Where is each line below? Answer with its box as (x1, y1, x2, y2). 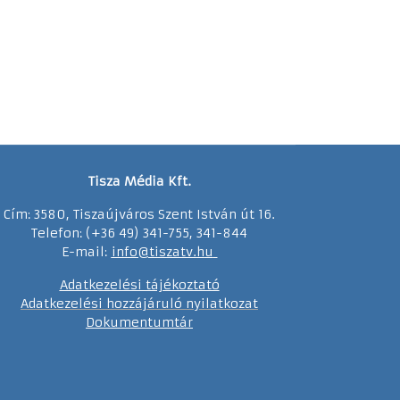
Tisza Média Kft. (87, 172, 191, 189)
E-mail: (61, 243, 112, 260)
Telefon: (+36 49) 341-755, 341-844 (31, 224, 247, 241)
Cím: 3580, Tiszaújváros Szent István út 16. (4, 205, 275, 222)
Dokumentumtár (86, 313, 193, 330)
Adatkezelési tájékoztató (59, 276, 220, 293)
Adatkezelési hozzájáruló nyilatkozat (21, 295, 258, 312)
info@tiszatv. (111, 243, 196, 260)
